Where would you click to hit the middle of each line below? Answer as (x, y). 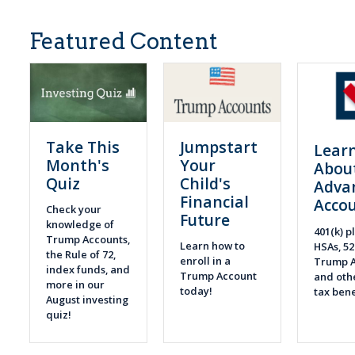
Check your (74, 210)
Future (205, 219)
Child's (206, 183)
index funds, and (88, 270)
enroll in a (206, 261)
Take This (83, 147)
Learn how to (213, 246)
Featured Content (124, 41)
